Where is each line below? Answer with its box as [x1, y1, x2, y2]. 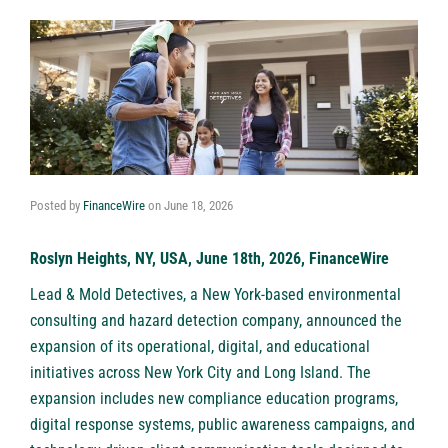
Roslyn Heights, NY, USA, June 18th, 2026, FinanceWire [30, 249, 389, 269]
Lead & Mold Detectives [30, 285, 183, 305]
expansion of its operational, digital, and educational [30, 337, 370, 357]
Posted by [30, 198, 83, 214]
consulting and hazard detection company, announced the [30, 311, 402, 331]
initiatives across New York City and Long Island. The [30, 363, 371, 383]
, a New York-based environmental [183, 285, 401, 305]
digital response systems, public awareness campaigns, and [30, 415, 415, 435]
